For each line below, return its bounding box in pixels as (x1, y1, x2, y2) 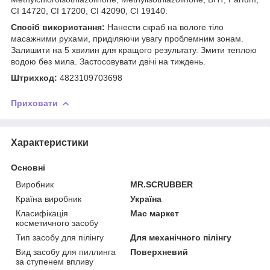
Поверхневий (130, 246, 189, 257)
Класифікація (16, 208, 68, 218)
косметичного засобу (16, 218, 98, 228)
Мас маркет (130, 208, 180, 218)
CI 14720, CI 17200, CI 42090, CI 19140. (11, 5, 168, 16)
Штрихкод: (11, 72, 57, 83)
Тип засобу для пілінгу (16, 232, 104, 242)
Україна (130, 193, 162, 204)
